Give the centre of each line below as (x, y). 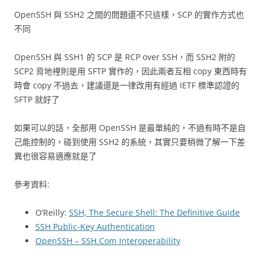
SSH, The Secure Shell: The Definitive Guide (154, 212)
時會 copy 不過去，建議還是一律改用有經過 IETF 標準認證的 (127, 85)
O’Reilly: (52, 212)
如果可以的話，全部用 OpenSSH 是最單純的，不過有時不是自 (130, 128)
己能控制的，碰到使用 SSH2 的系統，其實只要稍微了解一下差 (130, 142)
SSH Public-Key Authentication (95, 227)
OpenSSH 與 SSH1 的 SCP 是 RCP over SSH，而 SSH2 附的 (125, 57)
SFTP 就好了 (37, 99)
